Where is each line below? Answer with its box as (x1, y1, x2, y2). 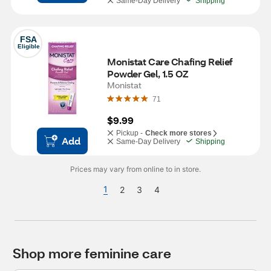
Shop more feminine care (13, 244, 171, 262)
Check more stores (145, 129, 212, 137)
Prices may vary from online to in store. (70, 165, 201, 174)
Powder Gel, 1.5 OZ (107, 67, 188, 80)
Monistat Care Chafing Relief (107, 55, 233, 68)
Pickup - (116, 129, 143, 137)
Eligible (18, 43, 40, 50)
